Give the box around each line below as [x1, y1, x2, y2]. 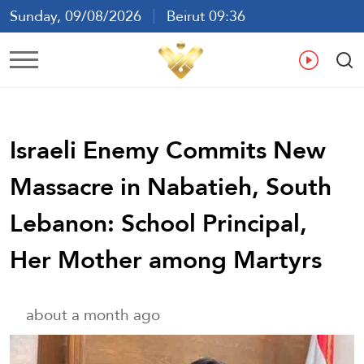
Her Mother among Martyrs [10, 236, 322, 282]
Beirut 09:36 [154, 2, 245, 29]
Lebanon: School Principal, [10, 200, 307, 245]
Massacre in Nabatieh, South [10, 163, 331, 209]
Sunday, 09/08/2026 [10, 2, 154, 29]
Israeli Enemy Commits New [10, 127, 326, 172]
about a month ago [26, 300, 160, 329]
